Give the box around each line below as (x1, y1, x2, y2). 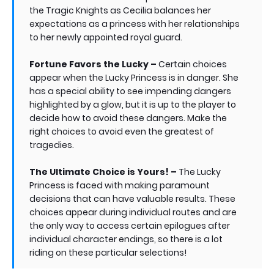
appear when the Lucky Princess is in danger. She (29, 72, 239, 84)
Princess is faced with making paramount (29, 179, 210, 191)
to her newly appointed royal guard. (29, 31, 182, 43)
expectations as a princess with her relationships (29, 18, 240, 30)
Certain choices (157, 58, 227, 70)
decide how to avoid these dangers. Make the (29, 112, 227, 124)
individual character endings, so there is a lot (29, 233, 223, 245)
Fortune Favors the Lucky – (29, 58, 157, 70)
